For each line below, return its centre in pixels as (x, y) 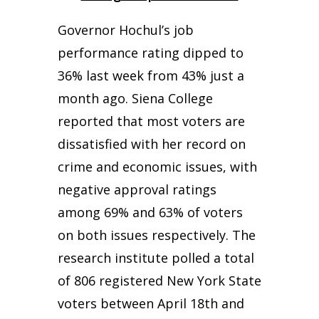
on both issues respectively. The (156, 235)
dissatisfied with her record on (151, 144)
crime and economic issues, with (157, 167)
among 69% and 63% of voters (150, 212)
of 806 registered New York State (159, 281)
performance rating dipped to (150, 53)
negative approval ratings (137, 189)
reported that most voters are (151, 121)
